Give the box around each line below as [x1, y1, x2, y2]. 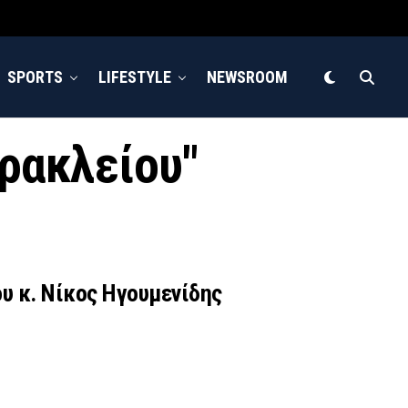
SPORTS [7, 67, 63, 87]
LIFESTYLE [98, 67, 171, 87]
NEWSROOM [207, 67, 288, 87]
